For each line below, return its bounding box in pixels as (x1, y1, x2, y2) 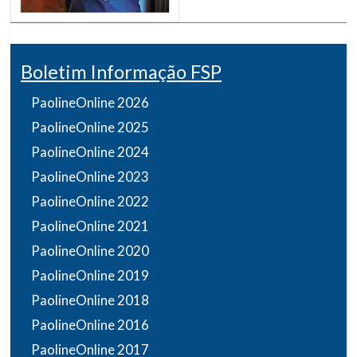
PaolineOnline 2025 (31, 118, 149, 135)
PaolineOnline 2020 (31, 241, 149, 259)
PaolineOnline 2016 (31, 316, 149, 333)
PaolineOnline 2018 (31, 291, 149, 308)
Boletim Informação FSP (21, 60, 222, 83)
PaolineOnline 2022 (31, 192, 149, 210)
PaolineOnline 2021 (31, 217, 149, 234)
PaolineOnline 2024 (31, 143, 149, 160)
